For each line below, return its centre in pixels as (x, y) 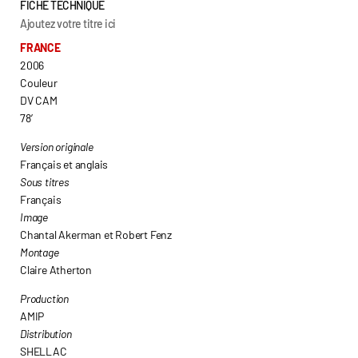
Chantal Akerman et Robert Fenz (96, 235)
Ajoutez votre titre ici (68, 24)
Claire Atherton (56, 270)
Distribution (46, 334)
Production (44, 298)
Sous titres (45, 182)
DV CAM (39, 100)
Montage (40, 252)
